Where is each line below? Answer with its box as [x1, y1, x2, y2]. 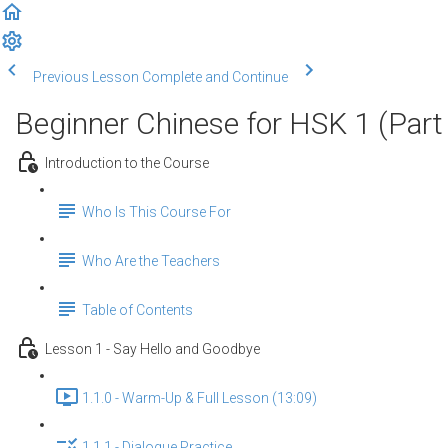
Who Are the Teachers [82, 253, 220, 270]
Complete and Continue [142, 69, 288, 85]
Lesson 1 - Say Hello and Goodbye [45, 341, 260, 358]
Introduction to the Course [45, 155, 209, 172]
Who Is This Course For [82, 204, 231, 221]
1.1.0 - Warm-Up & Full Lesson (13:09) [82, 390, 317, 407]
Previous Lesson [33, 69, 139, 85]
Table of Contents [82, 302, 193, 319]
